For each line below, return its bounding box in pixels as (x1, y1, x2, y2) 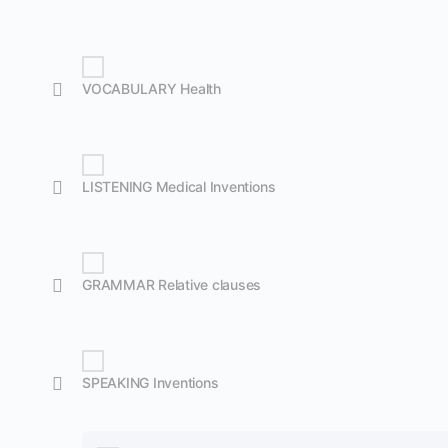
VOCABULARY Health (82, 80, 221, 97)
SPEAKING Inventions (82, 374, 219, 391)
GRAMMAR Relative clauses (82, 276, 262, 293)
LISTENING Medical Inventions (82, 178, 276, 195)
